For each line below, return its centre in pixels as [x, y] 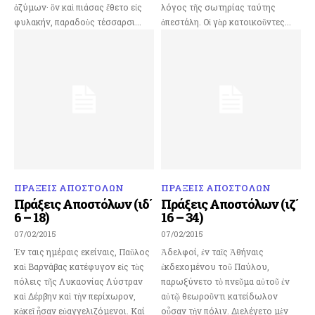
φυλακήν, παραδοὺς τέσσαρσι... [78, 21]
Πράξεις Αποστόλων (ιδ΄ [83, 204]
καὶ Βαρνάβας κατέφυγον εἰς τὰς [79, 266]
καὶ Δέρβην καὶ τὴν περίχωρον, [75, 296]
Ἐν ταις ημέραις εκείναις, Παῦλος [82, 251]
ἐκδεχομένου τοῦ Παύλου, [215, 266]
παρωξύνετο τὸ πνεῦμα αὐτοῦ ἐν [225, 281]
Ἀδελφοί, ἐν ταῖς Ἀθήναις [212, 251]
